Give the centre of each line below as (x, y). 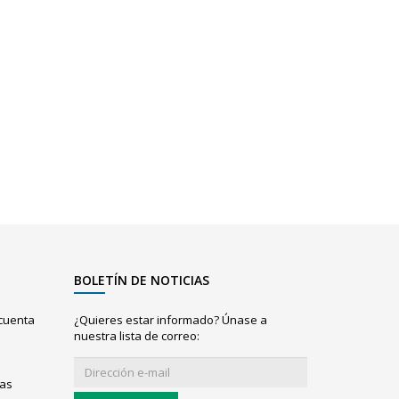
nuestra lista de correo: (136, 336)
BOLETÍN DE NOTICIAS (141, 280)
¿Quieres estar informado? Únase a (170, 320)
